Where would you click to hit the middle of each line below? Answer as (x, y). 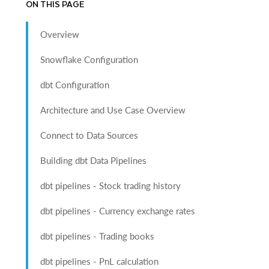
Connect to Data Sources (89, 135)
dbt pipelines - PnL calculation (100, 261)
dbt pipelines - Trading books (98, 236)
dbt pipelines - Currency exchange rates (118, 211)
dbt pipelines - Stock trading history (111, 186)
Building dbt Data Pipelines (94, 160)
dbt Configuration (75, 85)
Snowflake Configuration (89, 59)
